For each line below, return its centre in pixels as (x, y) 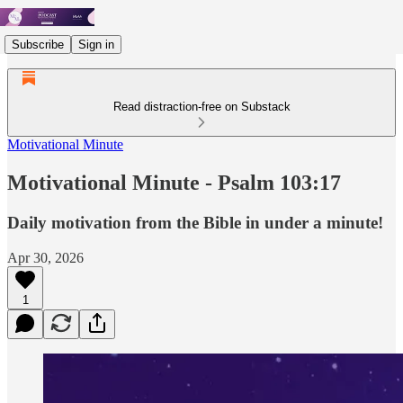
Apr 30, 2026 (45, 257)
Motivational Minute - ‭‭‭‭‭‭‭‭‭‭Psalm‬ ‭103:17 (174, 182)
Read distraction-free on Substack (201, 107)
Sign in (96, 44)
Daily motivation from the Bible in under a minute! (195, 222)
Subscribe (38, 44)
